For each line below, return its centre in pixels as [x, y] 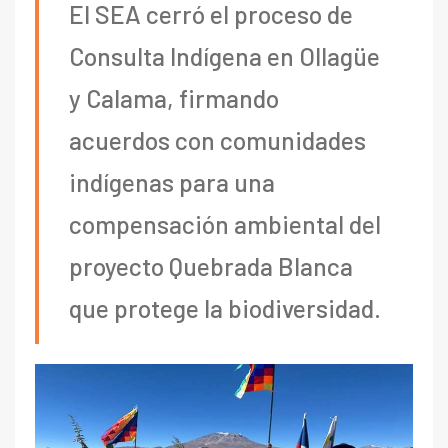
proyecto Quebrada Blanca [211, 265]
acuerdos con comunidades [217, 139]
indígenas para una [172, 181]
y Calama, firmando [174, 97]
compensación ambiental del [225, 223]
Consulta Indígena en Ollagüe [224, 55]
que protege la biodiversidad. [225, 307]
